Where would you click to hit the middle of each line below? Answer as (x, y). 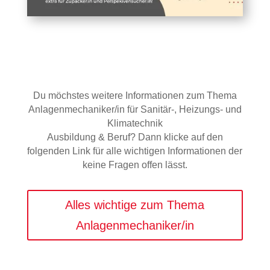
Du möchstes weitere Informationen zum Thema (135, 96)
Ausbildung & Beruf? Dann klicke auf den (135, 137)
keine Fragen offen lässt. (135, 165)
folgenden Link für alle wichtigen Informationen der (135, 151)
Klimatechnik (135, 124)
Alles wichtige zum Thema (135, 205)
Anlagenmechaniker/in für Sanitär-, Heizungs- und (135, 110)
